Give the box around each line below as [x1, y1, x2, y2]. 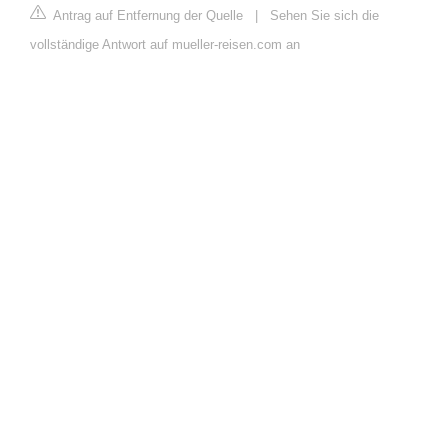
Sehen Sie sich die [270, 8, 379, 24]
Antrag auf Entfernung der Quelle [50, 8, 243, 24]
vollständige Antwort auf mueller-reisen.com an [30, 37, 300, 53]
